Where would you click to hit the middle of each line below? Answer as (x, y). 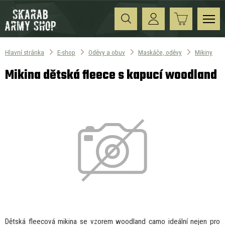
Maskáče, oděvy (160, 52)
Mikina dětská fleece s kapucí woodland (111, 75)
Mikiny (204, 52)
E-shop (66, 52)
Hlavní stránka (25, 52)
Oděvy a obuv (107, 52)
